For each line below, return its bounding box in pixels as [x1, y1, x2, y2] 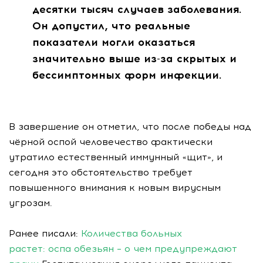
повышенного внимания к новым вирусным [9, 182, 221, 193]
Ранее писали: [9, 228, 81, 239]
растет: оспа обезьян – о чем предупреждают [9, 243, 237, 254]
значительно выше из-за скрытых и [32, 52, 237, 65]
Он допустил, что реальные [32, 19, 190, 32]
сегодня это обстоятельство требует [9, 167, 193, 178]
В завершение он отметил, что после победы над [9, 121, 251, 132]
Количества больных [81, 228, 182, 239]
